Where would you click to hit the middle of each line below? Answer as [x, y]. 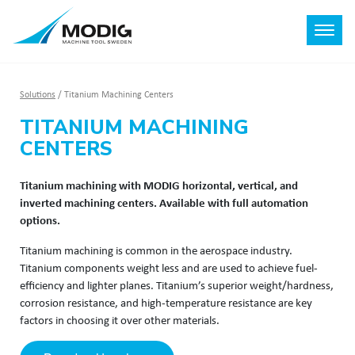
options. [41, 219]
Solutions [38, 94]
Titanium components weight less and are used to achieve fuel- [169, 267]
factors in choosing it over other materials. [120, 319]
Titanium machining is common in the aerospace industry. [156, 250]
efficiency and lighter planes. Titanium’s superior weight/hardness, [177, 284]
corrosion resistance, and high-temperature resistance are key [166, 302]
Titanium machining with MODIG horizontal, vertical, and [159, 185]
